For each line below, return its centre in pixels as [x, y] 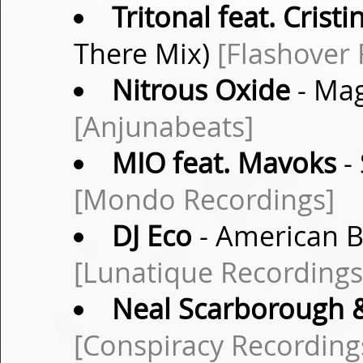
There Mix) [145, 53]
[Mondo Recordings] [204, 199]
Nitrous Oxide [201, 90]
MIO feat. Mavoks [224, 163]
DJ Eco [152, 236]
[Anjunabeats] [164, 126]
